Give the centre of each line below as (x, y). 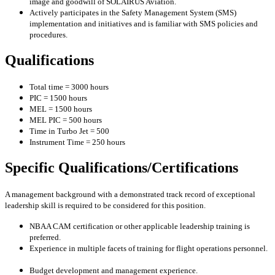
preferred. (45, 237)
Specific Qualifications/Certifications (122, 168)
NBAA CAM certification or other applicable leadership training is (140, 226)
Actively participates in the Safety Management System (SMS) (133, 13)
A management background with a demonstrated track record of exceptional (130, 194)
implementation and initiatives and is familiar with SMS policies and (144, 24)
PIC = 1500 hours (58, 98)
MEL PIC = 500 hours (66, 120)
